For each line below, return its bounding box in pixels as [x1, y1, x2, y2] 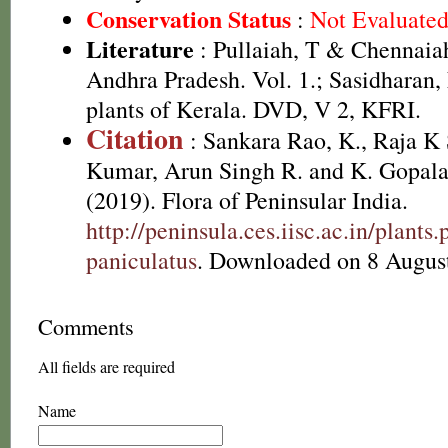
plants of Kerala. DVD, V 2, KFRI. [86, 93, 421, 125]
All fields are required [38, 356, 175, 377]
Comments [38, 311, 134, 341]
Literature [86, 31, 194, 66]
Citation [86, 118, 184, 159]
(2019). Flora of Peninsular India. [86, 184, 408, 216]
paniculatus [86, 244, 197, 276]
